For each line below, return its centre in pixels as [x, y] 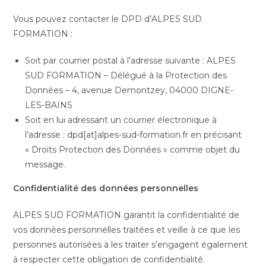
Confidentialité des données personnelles [106, 188]
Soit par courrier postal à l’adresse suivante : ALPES [131, 61]
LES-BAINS [49, 105]
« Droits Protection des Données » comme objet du [133, 150]
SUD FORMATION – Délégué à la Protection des [126, 75]
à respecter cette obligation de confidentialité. [109, 259]
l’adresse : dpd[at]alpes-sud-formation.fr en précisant [134, 135]
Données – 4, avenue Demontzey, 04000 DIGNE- [129, 90]
